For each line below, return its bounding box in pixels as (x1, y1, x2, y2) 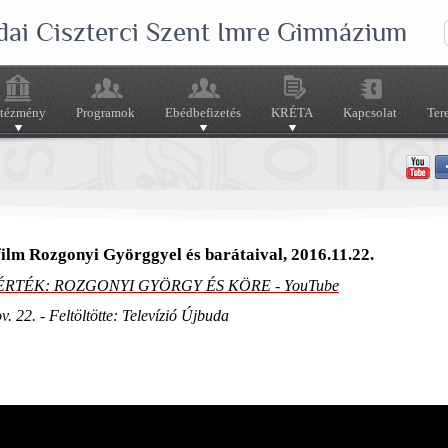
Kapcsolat (343, 105, 397, 120)
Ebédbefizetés (165, 105, 241, 120)
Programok (76, 105, 135, 120)
